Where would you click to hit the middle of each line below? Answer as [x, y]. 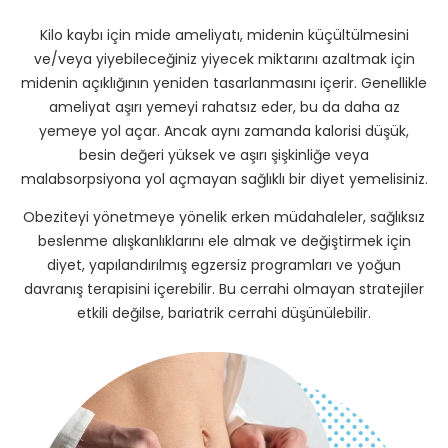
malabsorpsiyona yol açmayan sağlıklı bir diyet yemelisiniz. [224, 178]
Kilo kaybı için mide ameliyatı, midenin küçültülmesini [224, 34]
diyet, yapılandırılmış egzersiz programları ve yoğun [224, 264]
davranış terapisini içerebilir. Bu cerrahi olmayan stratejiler [224, 288]
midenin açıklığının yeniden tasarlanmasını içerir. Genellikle [224, 82]
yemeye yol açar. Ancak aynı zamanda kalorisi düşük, [224, 130]
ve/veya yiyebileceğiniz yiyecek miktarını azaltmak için [224, 58]
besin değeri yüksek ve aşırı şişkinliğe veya [224, 154]
